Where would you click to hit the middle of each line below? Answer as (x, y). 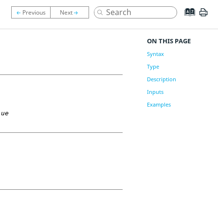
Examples (159, 104)
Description (161, 79)
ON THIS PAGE (169, 41)
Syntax (155, 54)
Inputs (155, 92)
